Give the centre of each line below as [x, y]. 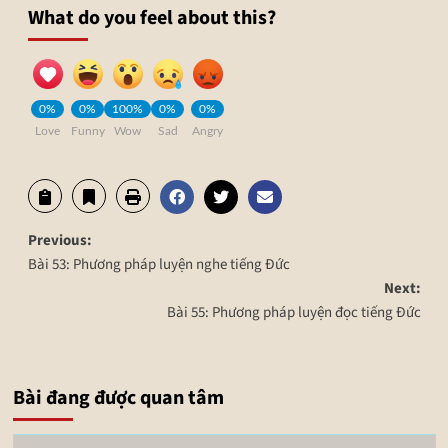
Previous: [59, 240]
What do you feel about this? [151, 17]
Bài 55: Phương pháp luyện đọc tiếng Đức [293, 312]
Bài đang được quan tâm [118, 397]
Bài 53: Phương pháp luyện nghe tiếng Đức [158, 264]
